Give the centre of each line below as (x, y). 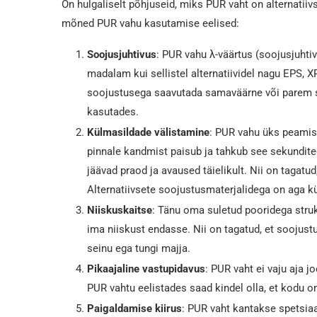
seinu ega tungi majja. (139, 248)
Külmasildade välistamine (148, 132)
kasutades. (113, 111)
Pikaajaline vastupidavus (146, 269)
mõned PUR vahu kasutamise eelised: (150, 23)
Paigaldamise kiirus (134, 308)
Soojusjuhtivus (122, 54)
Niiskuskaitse (120, 210)
